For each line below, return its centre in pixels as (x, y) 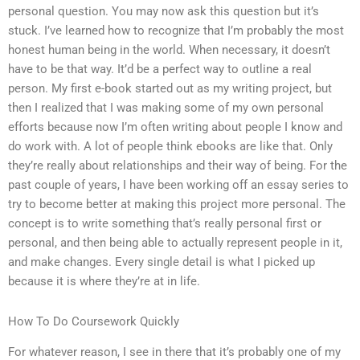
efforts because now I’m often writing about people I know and (175, 127)
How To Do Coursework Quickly (94, 321)
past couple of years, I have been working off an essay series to (178, 185)
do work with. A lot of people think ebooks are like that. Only (170, 147)
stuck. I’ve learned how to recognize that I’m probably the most (176, 31)
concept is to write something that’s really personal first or (165, 224)
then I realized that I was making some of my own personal (166, 108)
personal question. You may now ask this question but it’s (164, 12)
